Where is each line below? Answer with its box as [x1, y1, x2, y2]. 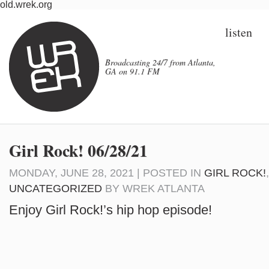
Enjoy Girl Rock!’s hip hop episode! [9, 202, 212, 217]
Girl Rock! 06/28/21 [9, 138, 148, 162]
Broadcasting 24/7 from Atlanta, [105, 56, 216, 68]
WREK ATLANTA [122, 183, 205, 195]
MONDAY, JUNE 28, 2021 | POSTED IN [9, 167, 204, 179]
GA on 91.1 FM [105, 65, 160, 77]
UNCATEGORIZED [9, 183, 102, 195]
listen [225, 24, 252, 40]
